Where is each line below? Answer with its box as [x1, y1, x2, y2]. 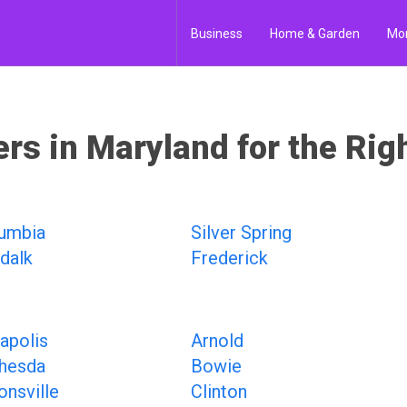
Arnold [191, 330, 243, 352]
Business [191, 26, 243, 41]
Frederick [191, 247, 268, 269]
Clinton [191, 381, 247, 402]
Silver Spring [191, 222, 292, 243]
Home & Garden [270, 26, 360, 41]
